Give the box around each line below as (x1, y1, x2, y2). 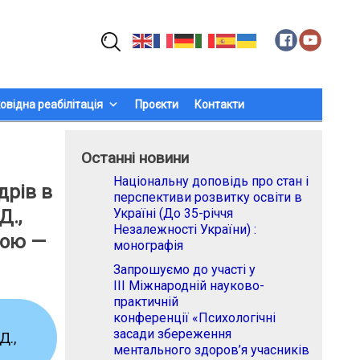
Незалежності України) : (113, 222, 256, 238)
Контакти (194, 98, 244, 111)
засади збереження (113, 326, 231, 342)
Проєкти (134, 98, 178, 111)
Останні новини (81, 148, 189, 167)
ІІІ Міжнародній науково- (113, 278, 264, 294)
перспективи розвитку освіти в (113, 190, 302, 206)
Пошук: (96, 23, 141, 39)
